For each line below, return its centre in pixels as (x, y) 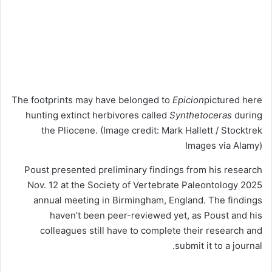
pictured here (233, 100)
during (247, 115)
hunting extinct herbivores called (97, 115)
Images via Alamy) (224, 146)
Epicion (188, 100)
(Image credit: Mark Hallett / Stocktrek (181, 131)
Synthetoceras (201, 115)
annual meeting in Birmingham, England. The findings (148, 200)
